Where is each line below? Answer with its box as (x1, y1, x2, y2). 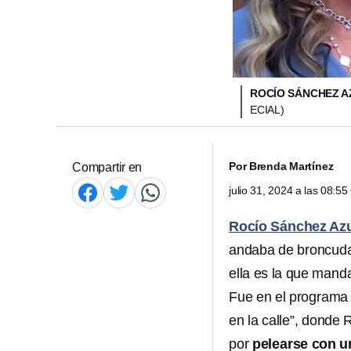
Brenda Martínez (248, 160, 334, 172)
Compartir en (72, 161, 143, 174)
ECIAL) (250, 103, 284, 116)
